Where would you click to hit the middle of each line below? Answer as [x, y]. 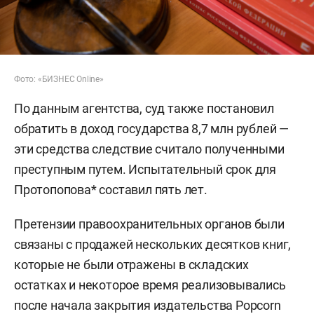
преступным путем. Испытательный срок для [145, 169]
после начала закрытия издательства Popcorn [148, 305]
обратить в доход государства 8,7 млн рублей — [151, 128]
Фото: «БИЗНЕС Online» [59, 79]
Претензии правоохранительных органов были [149, 224]
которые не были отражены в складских [131, 264]
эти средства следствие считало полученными [149, 149]
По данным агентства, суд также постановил [144, 108]
